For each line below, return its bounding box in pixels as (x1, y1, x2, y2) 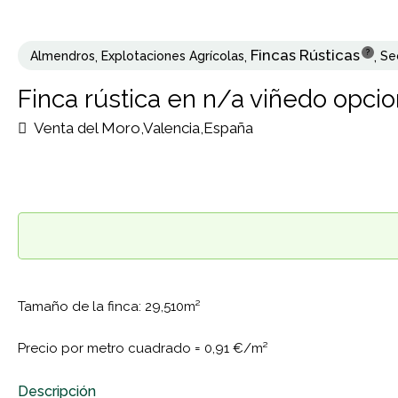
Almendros (30, 49, 95, 64)
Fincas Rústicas (251, 46, 360, 65)
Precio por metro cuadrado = (18, 340, 204, 357)
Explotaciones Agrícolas (101, 49, 244, 64)
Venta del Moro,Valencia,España (31, 119, 253, 138)
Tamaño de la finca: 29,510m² (18, 298, 200, 315)
